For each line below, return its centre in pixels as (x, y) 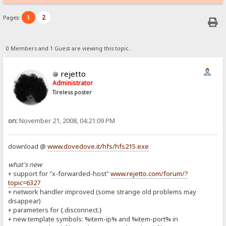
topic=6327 (24, 183)
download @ (28, 147)
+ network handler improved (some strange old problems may (102, 192)
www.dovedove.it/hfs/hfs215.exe (98, 147)
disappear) (25, 201)
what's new (25, 165)
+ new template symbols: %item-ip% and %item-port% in (93, 219)
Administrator (73, 83)
